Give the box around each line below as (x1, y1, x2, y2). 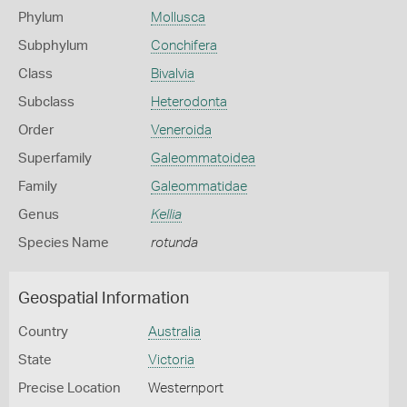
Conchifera (150, 39, 217, 53)
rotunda (150, 236, 198, 250)
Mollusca (150, 11, 205, 25)
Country (18, 325, 68, 339)
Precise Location (18, 382, 121, 395)
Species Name (18, 236, 109, 250)
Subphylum (18, 39, 88, 53)
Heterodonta (150, 95, 227, 109)
